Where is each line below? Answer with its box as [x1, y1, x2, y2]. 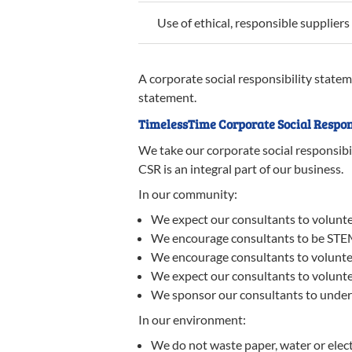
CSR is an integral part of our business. [138, 161, 343, 176]
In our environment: [138, 312, 246, 327]
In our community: [138, 186, 237, 201]
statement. [138, 90, 196, 104]
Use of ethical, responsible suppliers [157, 15, 350, 30]
